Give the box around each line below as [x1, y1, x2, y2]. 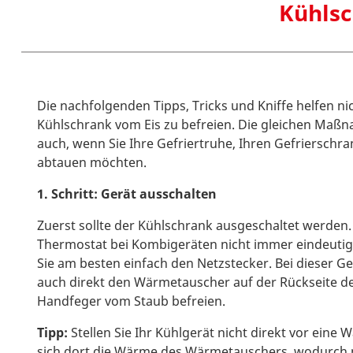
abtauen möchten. [37, 154, 147, 171]
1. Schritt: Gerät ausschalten [37, 185, 217, 203]
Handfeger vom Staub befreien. [37, 292, 225, 310]
